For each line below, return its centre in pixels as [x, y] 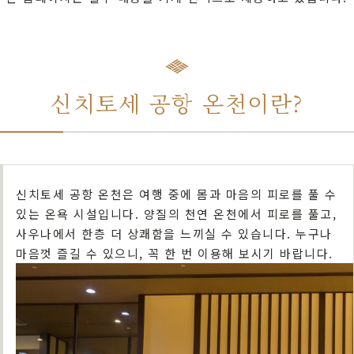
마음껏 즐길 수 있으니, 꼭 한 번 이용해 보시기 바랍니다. [175, 253]
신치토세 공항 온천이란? [177, 103]
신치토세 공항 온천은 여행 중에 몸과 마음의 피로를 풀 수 [176, 194]
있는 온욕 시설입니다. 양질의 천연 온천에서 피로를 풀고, [176, 214]
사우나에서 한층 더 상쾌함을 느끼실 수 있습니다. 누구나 [174, 233]
